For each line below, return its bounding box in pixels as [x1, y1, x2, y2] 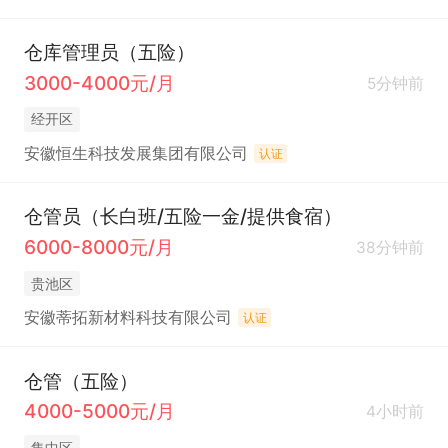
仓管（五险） [23, 368, 138, 393]
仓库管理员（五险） [23, 40, 195, 65]
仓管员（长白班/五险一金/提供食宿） [23, 204, 342, 229]
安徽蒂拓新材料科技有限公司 [23, 308, 232, 328]
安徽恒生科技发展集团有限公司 [23, 144, 248, 164]
